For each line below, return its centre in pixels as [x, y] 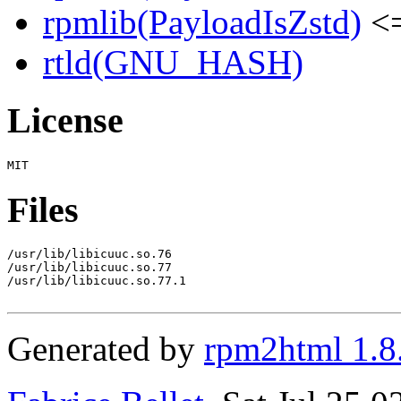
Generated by [106, 349]
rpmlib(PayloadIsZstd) [202, 22]
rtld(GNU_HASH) [173, 63]
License [65, 121]
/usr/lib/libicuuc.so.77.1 [97, 281]
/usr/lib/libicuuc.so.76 [90, 254]
